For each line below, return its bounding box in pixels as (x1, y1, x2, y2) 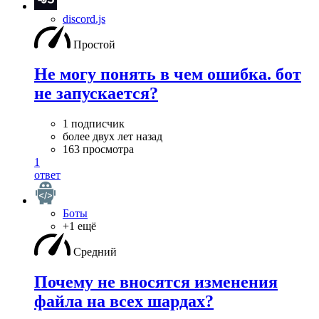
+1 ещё (63, 220, 96, 233)
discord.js (63, 12, 105, 25)
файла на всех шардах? (34, 292, 214, 311)
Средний (73, 246, 117, 258)
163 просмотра (63, 143, 134, 156)
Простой (73, 38, 115, 51)
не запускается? (34, 84, 158, 103)
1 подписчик (63, 117, 125, 130)
